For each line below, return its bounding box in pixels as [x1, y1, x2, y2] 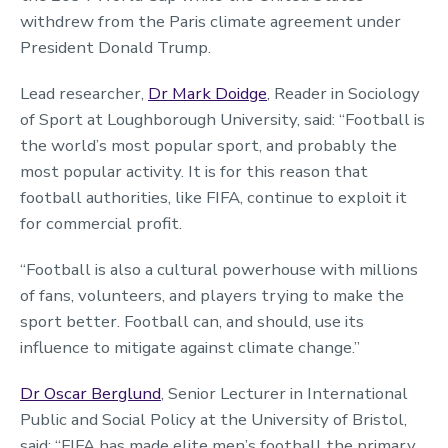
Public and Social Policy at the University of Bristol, [20, 407, 407, 431]
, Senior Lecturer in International [161, 381, 408, 405]
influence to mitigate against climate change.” [20, 335, 360, 359]
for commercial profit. [20, 211, 182, 235]
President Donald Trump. [20, 35, 211, 59]
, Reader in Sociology [267, 81, 420, 105]
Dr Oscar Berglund [20, 381, 161, 405]
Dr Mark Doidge [148, 81, 267, 105]
